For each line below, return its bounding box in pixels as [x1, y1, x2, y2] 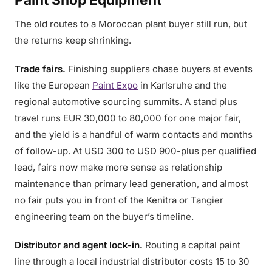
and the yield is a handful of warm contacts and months [15, 129, 253, 140]
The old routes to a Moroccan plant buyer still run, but [15, 18, 247, 30]
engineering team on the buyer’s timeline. [15, 211, 194, 222]
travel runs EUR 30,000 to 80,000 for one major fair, [15, 112, 241, 124]
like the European [15, 80, 92, 91]
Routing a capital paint [143, 239, 240, 251]
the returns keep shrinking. [15, 35, 131, 46]
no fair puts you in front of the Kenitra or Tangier [15, 194, 223, 206]
